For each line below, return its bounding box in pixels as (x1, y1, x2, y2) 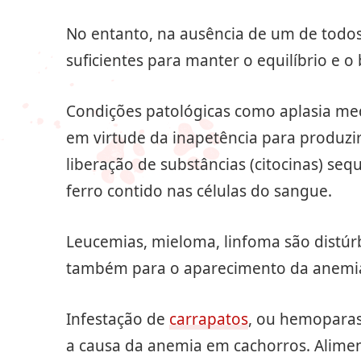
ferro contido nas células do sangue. (66, 180, 332, 202)
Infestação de (66, 309, 169, 330)
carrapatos (169, 309, 248, 330)
